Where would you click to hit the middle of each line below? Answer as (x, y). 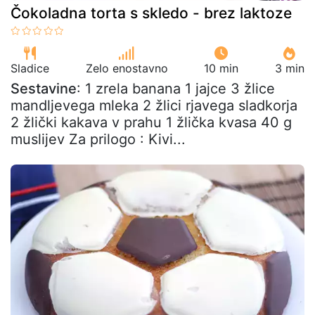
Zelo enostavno (127, 68)
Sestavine (44, 88)
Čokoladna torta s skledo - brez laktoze (151, 13)
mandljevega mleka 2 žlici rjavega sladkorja (154, 105)
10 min (221, 68)
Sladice (30, 68)
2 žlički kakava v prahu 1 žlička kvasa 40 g (151, 122)
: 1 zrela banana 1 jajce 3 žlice (176, 88)
